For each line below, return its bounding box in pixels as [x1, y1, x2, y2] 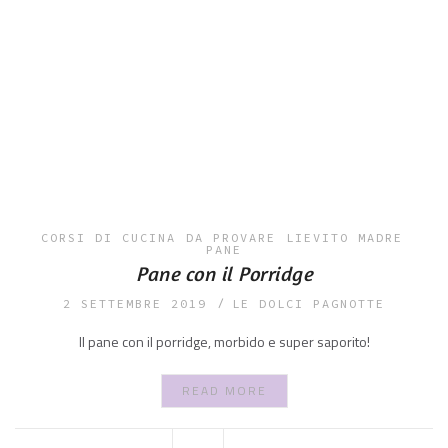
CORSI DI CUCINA [40, 230, 176, 245]
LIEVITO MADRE [285, 230, 403, 245]
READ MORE [181, 381, 267, 400]
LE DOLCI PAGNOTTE [232, 296, 385, 311]
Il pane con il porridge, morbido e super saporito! [78, 331, 370, 352]
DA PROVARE [185, 230, 276, 245]
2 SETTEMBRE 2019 [63, 296, 207, 311]
